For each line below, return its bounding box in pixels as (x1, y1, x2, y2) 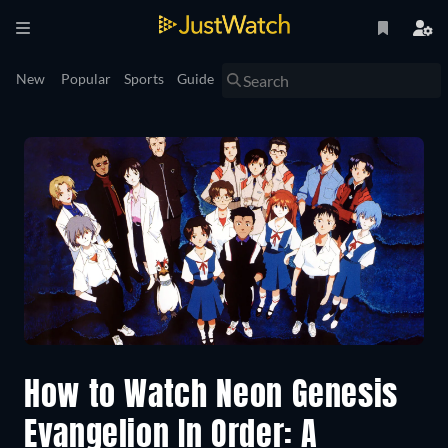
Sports (124, 70, 164, 87)
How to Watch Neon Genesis (24, 381, 399, 414)
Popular (61, 70, 111, 87)
